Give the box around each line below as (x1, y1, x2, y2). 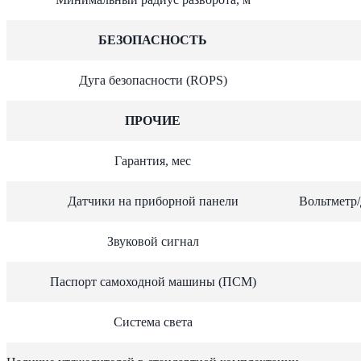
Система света (113, 314, 193, 329)
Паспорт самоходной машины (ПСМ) (49, 274, 256, 288)
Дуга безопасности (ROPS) (78, 73, 227, 87)
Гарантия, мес (114, 153, 191, 168)
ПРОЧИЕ (125, 113, 180, 127)
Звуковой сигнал (106, 234, 199, 248)
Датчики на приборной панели (67, 193, 239, 208)
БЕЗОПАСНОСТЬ (98, 32, 207, 47)
